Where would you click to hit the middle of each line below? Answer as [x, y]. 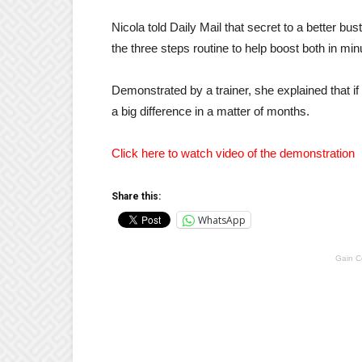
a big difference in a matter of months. [210, 111]
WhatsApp [222, 220]
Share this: [136, 196]
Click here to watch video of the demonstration [233, 153]
